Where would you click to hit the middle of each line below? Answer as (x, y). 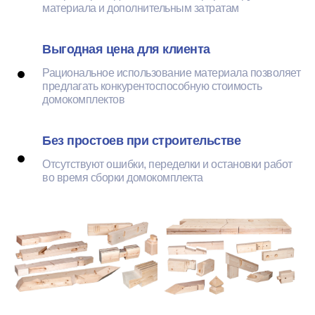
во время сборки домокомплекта (123, 178)
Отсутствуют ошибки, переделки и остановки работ (167, 165)
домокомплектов (83, 100)
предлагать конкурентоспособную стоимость (152, 86)
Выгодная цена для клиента (126, 50)
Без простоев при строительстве (141, 141)
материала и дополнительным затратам (141, 8)
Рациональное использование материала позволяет (171, 73)
